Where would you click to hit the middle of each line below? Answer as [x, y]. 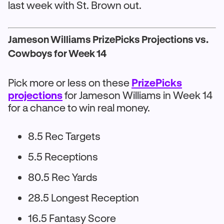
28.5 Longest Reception [83, 197]
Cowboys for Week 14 [57, 53]
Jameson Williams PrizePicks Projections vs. [108, 39]
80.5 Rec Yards [63, 177]
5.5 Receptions [63, 156]
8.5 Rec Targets [64, 136]
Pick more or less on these [70, 82]
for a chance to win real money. [79, 107]
